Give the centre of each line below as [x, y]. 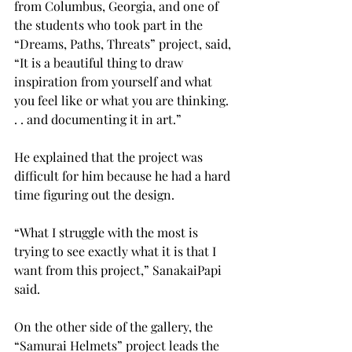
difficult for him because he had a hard [124, 175]
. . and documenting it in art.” [98, 119]
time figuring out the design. [94, 194]
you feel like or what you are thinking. [123, 100]
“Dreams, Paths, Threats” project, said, [124, 43]
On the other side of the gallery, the [115, 326]
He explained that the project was [110, 156]
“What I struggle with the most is [108, 232]
